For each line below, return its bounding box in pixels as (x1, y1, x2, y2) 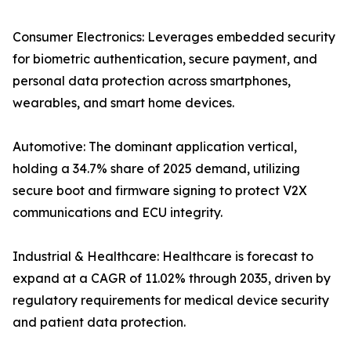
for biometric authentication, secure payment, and (13, 51, 317, 67)
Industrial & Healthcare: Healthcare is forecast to (13, 248, 313, 265)
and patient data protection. (13, 314, 186, 331)
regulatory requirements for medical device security (13, 292, 329, 309)
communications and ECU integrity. (13, 204, 223, 221)
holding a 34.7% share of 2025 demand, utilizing (13, 161, 300, 177)
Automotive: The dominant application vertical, (13, 139, 297, 155)
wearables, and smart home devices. (13, 95, 234, 111)
